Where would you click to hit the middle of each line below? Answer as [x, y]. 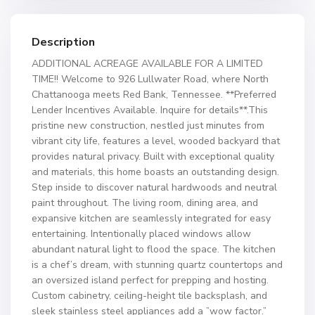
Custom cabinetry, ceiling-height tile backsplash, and [149, 296]
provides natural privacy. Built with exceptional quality [153, 156]
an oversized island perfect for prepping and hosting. [150, 280]
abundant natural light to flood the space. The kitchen [154, 249]
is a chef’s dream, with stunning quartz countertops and [157, 265]
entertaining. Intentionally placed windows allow [141, 234]
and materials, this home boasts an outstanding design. [155, 172]
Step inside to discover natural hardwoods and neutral [154, 187]
